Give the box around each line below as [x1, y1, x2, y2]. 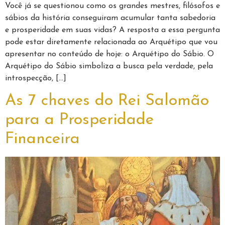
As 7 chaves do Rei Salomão [5, 92, 209, 109]
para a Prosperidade [5, 111, 154, 128]
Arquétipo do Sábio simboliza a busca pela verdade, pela [5, 62, 213, 70]
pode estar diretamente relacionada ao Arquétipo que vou [5, 38, 217, 46]
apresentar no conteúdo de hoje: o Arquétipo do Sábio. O [5, 50, 214, 58]
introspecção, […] [5, 74, 66, 82]
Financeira [5, 131, 80, 147]
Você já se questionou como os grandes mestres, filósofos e [5, 2, 220, 10]
